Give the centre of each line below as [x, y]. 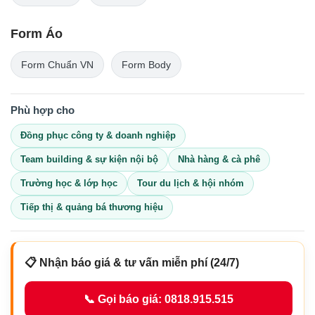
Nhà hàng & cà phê [219, 159]
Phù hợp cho [43, 110]
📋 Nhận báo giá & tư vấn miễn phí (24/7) [132, 262]
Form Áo [37, 33]
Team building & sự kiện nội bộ [89, 159]
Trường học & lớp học [69, 183]
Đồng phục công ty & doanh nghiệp [98, 135]
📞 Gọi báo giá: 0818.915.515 [159, 299]
